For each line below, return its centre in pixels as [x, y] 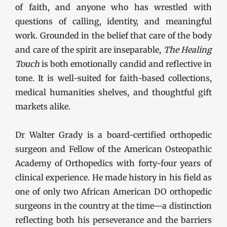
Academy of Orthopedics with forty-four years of [113, 163]
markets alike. [43, 106]
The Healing [187, 50]
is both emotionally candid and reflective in [126, 64]
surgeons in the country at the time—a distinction [113, 206]
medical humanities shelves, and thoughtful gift [113, 92]
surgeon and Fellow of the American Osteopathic [113, 149]
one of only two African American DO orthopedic [113, 192]
